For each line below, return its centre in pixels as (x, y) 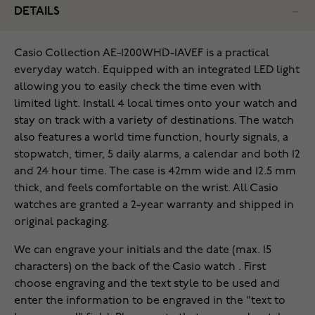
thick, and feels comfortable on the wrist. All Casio (146, 189)
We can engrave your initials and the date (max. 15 (143, 251)
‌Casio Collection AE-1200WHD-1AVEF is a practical (142, 54)
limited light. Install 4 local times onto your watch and (156, 104)
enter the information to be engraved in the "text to (150, 301)
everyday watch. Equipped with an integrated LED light (157, 71)
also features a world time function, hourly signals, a (151, 138)
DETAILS (37, 12)
